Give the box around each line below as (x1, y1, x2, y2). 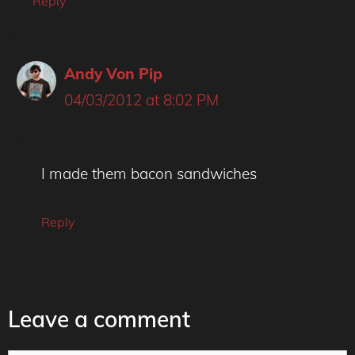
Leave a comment (8, 304, 190, 333)
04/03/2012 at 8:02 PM (64, 90, 219, 110)
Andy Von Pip (64, 64, 162, 84)
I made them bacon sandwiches (41, 163, 257, 183)
